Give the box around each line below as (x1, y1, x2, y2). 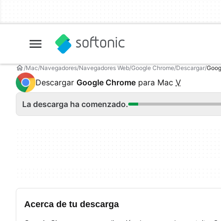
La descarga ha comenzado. (22, 99, 128, 109)
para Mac (138, 77, 173, 87)
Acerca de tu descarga (24, 199, 119, 209)
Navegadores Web (79, 64, 129, 72)
